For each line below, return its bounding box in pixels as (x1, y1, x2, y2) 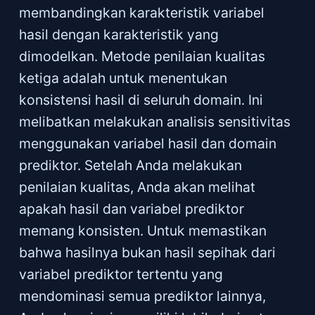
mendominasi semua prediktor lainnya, (18, 287, 266, 304)
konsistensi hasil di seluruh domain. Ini (18, 91, 263, 108)
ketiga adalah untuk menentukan (18, 69, 227, 86)
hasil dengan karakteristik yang (18, 25, 219, 43)
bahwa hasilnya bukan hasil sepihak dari (18, 243, 276, 261)
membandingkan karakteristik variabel (18, 4, 264, 21)
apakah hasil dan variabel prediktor (18, 200, 244, 217)
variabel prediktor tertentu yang (18, 265, 223, 283)
